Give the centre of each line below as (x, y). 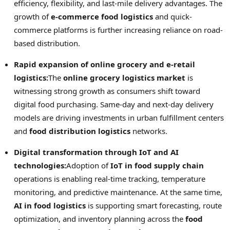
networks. (149, 131)
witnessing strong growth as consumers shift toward (107, 91)
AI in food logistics (50, 205)
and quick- (172, 16)
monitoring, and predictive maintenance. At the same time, (118, 192)
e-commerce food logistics (102, 16)
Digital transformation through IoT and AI (96, 152)
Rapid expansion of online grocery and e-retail (104, 64)
